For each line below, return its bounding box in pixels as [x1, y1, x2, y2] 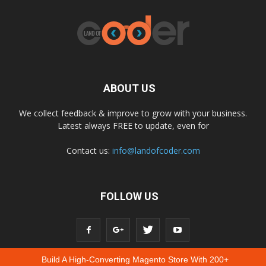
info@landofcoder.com [112, 145, 200, 157]
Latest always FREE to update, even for [57, 120, 209, 132]
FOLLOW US [100, 190, 159, 203]
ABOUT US [103, 82, 156, 95]
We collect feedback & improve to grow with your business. [19, 107, 247, 119]
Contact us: [66, 145, 112, 157]
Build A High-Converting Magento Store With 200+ [42, 255, 229, 265]
